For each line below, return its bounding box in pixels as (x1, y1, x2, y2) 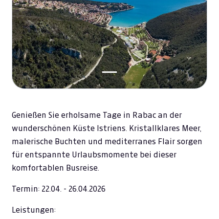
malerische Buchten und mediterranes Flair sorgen (12, 137, 202, 146)
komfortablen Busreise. (12, 164, 99, 172)
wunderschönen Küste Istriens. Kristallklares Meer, (12, 124, 201, 132)
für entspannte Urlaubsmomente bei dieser (12, 151, 176, 159)
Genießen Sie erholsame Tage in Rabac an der (12, 111, 182, 119)
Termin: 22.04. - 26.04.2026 (12, 185, 106, 193)
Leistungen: (12, 206, 56, 214)
